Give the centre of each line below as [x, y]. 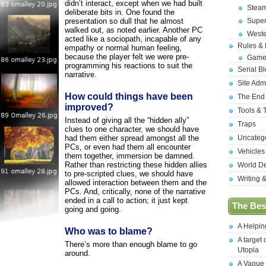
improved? [89, 107]
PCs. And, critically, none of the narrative [135, 191]
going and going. [93, 209]
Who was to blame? [109, 231]
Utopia [248, 250]
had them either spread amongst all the [132, 138]
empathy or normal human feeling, [123, 48]
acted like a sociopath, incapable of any [133, 39]
